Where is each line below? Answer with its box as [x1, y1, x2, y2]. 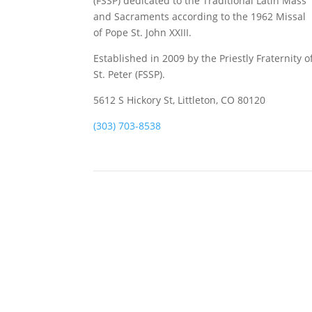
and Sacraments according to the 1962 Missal [93, 9, 306, 23]
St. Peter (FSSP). [93, 67, 166, 81]
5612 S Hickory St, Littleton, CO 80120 [93, 93, 266, 107]
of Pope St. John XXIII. [93, 25, 192, 39]
